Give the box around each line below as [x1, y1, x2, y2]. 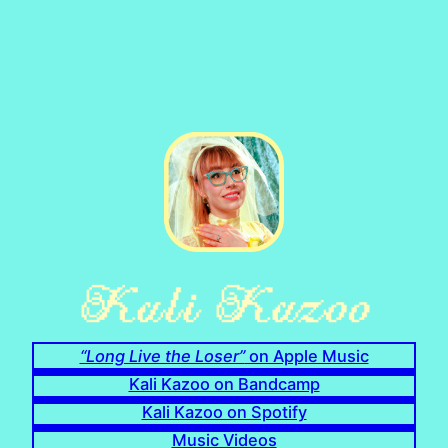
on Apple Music [244, 345, 369, 366]
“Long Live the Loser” [79, 345, 245, 366]
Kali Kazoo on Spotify [141, 401, 307, 422]
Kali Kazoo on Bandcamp [128, 373, 320, 394]
